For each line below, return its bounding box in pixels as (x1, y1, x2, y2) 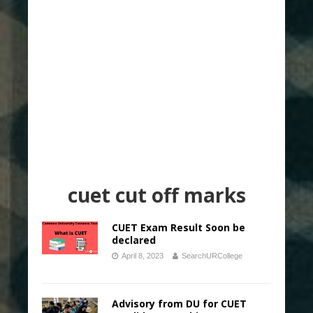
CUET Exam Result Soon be (112, 221, 245, 234)
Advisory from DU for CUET (112, 297, 247, 310)
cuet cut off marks (67, 182, 246, 208)
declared (112, 233, 156, 247)
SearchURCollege (182, 252, 242, 260)
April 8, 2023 (122, 252, 163, 260)
